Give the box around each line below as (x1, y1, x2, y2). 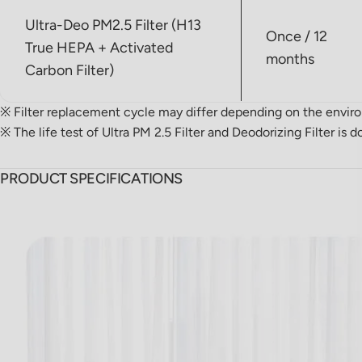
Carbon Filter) (25, 61, 114, 79)
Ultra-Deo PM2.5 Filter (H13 (25, 15, 201, 34)
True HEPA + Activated (25, 38, 174, 57)
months (266, 49, 314, 68)
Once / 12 (266, 27, 327, 45)
